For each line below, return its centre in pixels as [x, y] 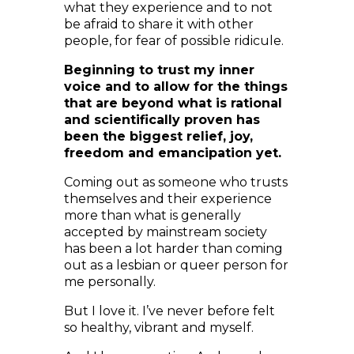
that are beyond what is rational [173, 78]
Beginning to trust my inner [159, 45]
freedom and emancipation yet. [172, 128]
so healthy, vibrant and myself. [158, 302]
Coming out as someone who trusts [175, 157]
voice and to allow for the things [175, 61]
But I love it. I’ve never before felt [169, 286]
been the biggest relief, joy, [158, 111]
